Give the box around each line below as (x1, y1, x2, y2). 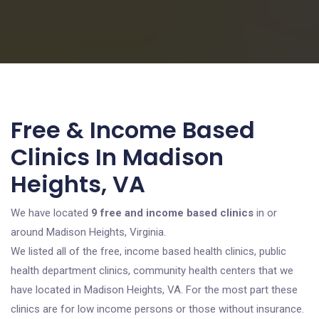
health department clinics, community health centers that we (11, 264, 293, 277)
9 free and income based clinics (91, 206, 253, 219)
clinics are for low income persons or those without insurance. (11, 303, 304, 315)
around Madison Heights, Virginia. (11, 226, 166, 239)
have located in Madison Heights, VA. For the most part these (11, 283, 298, 296)
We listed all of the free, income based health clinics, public (11, 245, 286, 258)
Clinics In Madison (11, 141, 224, 173)
